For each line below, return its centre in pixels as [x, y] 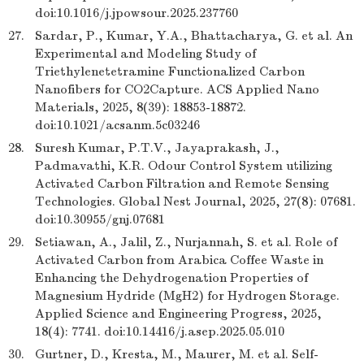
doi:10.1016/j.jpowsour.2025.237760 [136, 13]
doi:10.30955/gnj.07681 [100, 219]
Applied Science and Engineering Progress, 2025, [178, 314]
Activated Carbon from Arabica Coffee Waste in [179, 260]
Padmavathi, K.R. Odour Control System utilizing [184, 166]
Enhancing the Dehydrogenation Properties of [171, 278]
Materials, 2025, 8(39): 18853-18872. [141, 107]
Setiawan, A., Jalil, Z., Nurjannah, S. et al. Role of [186, 242]
